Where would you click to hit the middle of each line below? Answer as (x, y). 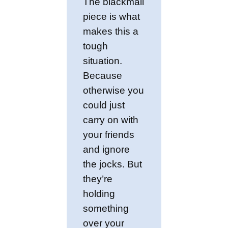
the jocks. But (113, 164)
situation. (103, 61)
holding (99, 194)
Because (103, 76)
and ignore (107, 150)
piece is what (112, 17)
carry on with (111, 120)
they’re (98, 179)
